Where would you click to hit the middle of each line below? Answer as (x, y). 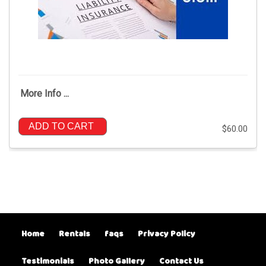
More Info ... (45, 93)
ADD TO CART (61, 126)
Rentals (75, 234)
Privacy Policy (167, 234)
